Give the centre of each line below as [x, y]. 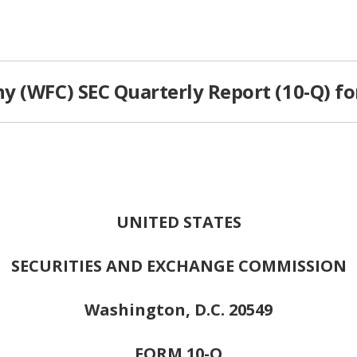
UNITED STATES [178, 222]
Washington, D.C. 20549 [178, 310]
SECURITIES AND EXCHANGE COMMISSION [178, 266]
